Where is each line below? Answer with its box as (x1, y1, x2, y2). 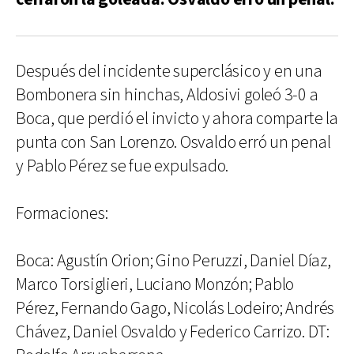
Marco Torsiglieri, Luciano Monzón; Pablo (16, 273, 295, 296)
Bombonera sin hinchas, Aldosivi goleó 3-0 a (16, 84, 318, 107)
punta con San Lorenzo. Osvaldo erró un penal (16, 131, 331, 154)
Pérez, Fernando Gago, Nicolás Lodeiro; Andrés (16, 297, 335, 320)
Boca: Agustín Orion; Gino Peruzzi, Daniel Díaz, (16, 250, 331, 273)
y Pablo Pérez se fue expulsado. (16, 155, 229, 178)
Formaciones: (16, 202, 108, 225)
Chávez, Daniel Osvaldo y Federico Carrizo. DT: (16, 321, 330, 344)
